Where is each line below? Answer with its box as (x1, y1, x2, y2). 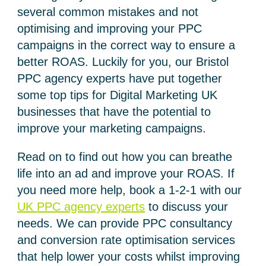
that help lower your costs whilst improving (17, 250, 240, 263)
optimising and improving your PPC (17, 22, 202, 35)
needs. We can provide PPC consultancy (17, 217, 233, 230)
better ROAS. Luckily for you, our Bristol (17, 55, 229, 68)
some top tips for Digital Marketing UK (17, 88, 218, 102)
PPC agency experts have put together (17, 72, 223, 85)
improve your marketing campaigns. (17, 122, 207, 135)
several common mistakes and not (17, 5, 199, 18)
